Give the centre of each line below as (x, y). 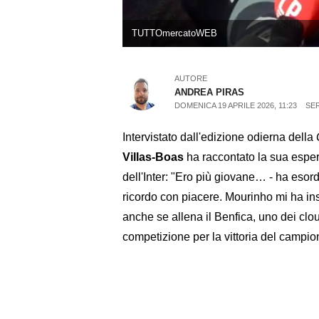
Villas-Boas (153, 157)
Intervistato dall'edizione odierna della (219, 137)
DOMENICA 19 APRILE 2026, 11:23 (236, 106)
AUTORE (191, 79)
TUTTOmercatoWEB (174, 33)
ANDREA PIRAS (210, 93)
